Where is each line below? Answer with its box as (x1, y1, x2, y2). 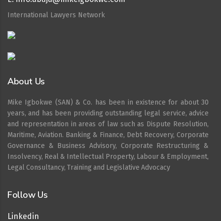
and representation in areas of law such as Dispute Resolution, (7, 120, 209, 128)
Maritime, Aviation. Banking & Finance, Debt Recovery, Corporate (7, 131, 209, 139)
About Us (7, 75, 45, 87)
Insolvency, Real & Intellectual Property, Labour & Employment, (7, 152, 209, 161)
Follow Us (7, 189, 48, 201)
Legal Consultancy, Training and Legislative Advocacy (7, 163, 170, 172)
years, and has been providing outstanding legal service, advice (7, 109, 209, 117)
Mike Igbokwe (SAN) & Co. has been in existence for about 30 (7, 98, 209, 107)
